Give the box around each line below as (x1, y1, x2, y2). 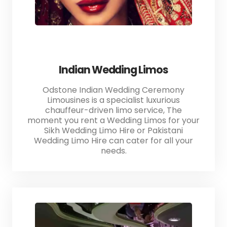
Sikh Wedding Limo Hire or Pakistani (44, 125, 183, 137)
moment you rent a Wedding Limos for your (27, 115, 200, 127)
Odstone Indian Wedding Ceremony (43, 84, 184, 96)
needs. (100, 145, 127, 157)
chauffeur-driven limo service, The (45, 104, 182, 117)
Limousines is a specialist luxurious (47, 94, 180, 106)
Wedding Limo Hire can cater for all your (34, 135, 193, 147)
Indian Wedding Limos (58, 62, 169, 78)
